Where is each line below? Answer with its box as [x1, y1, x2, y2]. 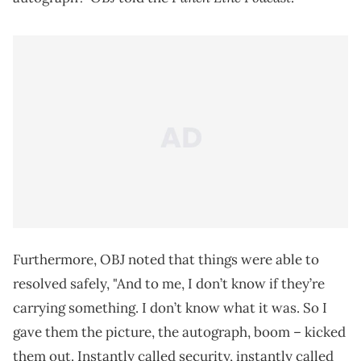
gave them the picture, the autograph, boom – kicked [13, 323, 346, 342]
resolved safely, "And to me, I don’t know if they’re [13, 275, 325, 293]
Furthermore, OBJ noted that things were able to [13, 251, 319, 269]
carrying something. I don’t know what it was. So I [13, 299, 327, 317]
